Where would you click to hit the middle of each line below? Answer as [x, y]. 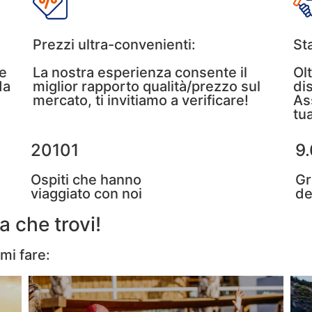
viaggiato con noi [86, 194]
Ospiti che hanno [86, 180]
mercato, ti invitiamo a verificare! [141, 100]
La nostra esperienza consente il [140, 72]
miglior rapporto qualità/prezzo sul [147, 86]
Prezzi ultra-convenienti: [115, 45]
